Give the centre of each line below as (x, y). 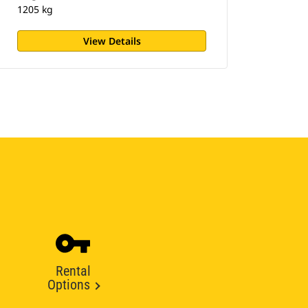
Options (68, 285)
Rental (73, 271)
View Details (112, 41)
